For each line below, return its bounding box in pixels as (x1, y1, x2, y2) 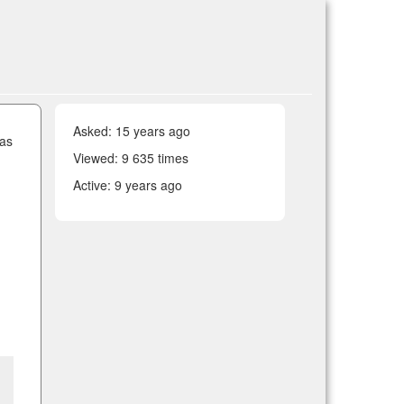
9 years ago (115, 176, 182, 194)
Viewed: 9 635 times (73, 149, 188, 167)
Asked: (73, 122, 115, 140)
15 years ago (115, 122, 190, 140)
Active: (73, 176, 115, 194)
